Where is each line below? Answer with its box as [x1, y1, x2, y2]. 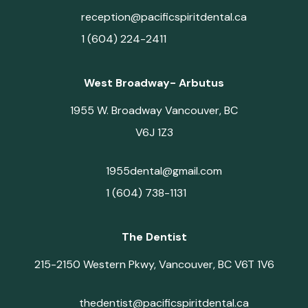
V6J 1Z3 [135, 124, 173, 140]
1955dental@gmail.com [106, 163, 222, 178]
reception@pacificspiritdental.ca [81, 9, 247, 24]
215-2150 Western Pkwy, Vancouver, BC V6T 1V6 [34, 256, 274, 272]
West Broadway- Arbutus [84, 75, 224, 90]
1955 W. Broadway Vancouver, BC [70, 102, 238, 118]
